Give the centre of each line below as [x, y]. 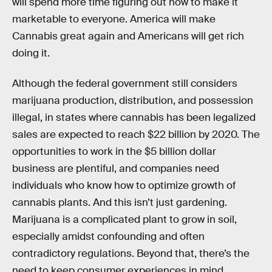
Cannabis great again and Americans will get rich [128, 36]
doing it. [31, 53]
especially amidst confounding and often [108, 236]
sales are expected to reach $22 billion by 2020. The [136, 134]
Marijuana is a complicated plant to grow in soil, [124, 219]
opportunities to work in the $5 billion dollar [114, 151]
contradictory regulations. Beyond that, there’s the [131, 253]
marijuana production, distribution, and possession [133, 100]
